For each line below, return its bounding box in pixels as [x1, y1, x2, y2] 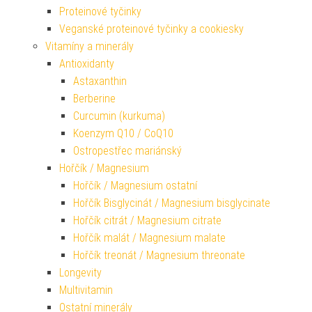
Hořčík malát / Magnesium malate [73, 231, 226, 245]
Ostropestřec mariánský [73, 144, 182, 158]
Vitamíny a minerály [45, 40, 134, 54]
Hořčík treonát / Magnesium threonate [73, 249, 245, 263]
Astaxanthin [73, 75, 127, 88]
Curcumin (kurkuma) [73, 109, 165, 123]
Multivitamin [59, 283, 113, 297]
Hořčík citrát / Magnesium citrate [73, 214, 221, 228]
